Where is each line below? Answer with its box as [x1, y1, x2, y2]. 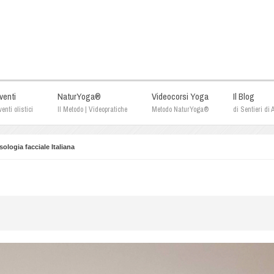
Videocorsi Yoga [152, 90, 209, 103]
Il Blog [233, 90, 254, 103]
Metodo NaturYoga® [152, 105, 209, 114]
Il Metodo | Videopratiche [57, 105, 127, 114]
